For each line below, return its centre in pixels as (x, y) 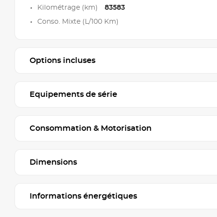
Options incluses (62, 60)
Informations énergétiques (83, 196)
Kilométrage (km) (69, 8)
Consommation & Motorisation (91, 128)
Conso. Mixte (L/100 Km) (78, 22)
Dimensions (53, 162)
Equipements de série (73, 94)
